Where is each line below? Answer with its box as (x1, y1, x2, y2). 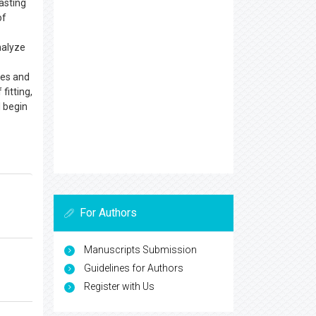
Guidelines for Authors (84, 262, 183, 274)
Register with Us (84, 281, 154, 292)
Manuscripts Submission (84, 244, 197, 255)
